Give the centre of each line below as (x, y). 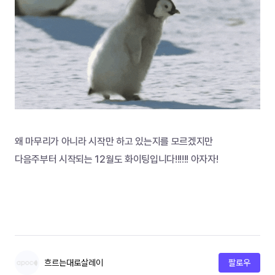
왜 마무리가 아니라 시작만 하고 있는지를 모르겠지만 (114, 141)
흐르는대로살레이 (74, 263)
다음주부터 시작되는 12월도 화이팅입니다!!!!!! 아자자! (117, 159)
